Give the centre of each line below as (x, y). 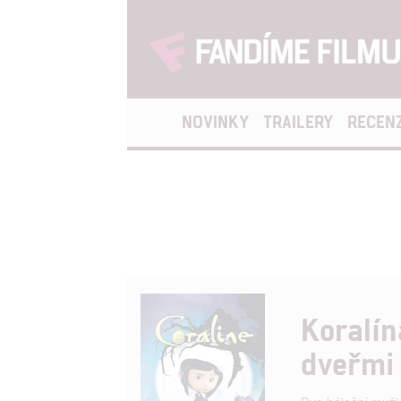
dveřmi (348, 362)
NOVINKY (215, 121)
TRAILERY (298, 121)
